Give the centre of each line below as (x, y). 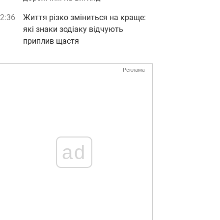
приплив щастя (51, 41)
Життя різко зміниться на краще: (84, 17)
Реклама (134, 70)
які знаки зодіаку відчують (73, 29)
